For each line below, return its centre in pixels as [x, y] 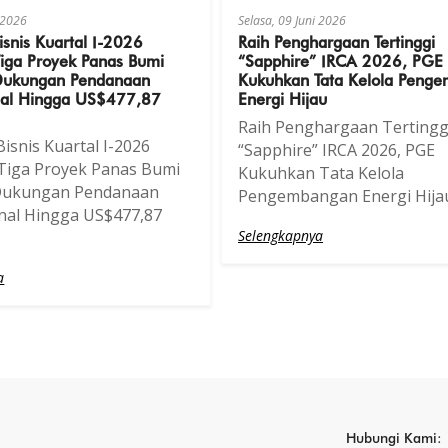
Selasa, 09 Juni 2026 [292, 20]
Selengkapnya [281, 235]
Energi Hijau [283, 97]
